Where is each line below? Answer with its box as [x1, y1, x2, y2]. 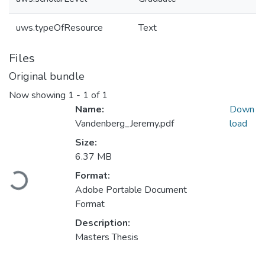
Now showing [9, 89, 68, 102]
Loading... [10, 169, 50, 188]
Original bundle [9, 69, 85, 83]
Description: [75, 216, 130, 230]
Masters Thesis [75, 231, 138, 244]
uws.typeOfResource [16, 21, 103, 34]
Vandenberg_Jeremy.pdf [75, 117, 174, 131]
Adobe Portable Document [75, 183, 187, 197]
